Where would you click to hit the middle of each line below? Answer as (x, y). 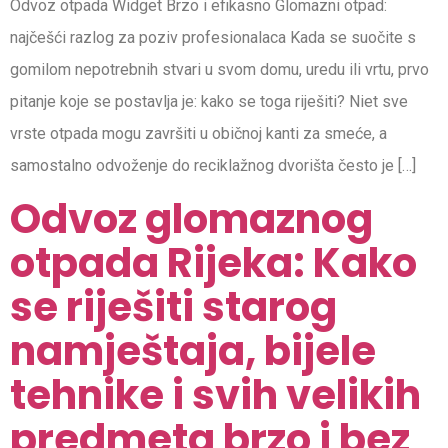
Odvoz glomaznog (191, 218)
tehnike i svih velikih (215, 394)
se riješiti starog (173, 306)
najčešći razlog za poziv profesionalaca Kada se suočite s (213, 38)
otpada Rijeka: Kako (213, 262)
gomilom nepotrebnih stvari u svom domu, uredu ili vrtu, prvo (219, 70)
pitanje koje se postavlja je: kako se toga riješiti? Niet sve (209, 102)
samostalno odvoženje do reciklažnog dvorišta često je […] (213, 166)
